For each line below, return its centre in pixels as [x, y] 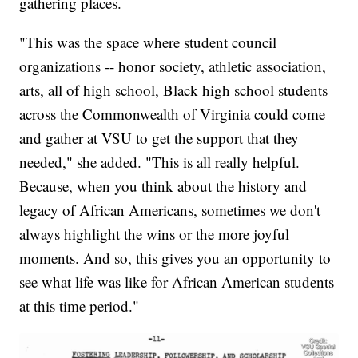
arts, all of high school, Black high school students [174, 90]
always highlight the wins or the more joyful [155, 234]
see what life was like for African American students [177, 282]
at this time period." [80, 306]
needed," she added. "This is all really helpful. [160, 162]
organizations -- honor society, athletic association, [173, 66]
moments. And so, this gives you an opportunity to [175, 258]
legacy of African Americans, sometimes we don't [170, 210]
